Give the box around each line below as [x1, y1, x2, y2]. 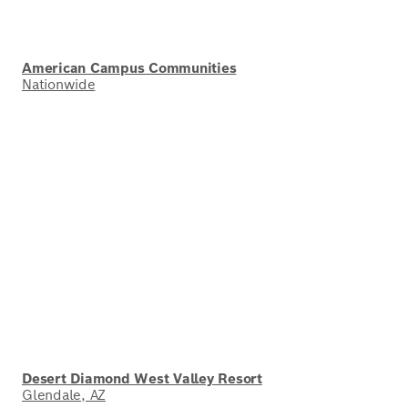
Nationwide [22, 75, 96, 93]
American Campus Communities [22, 58, 237, 76]
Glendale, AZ [22, 385, 106, 403]
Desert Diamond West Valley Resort [22, 369, 262, 387]
